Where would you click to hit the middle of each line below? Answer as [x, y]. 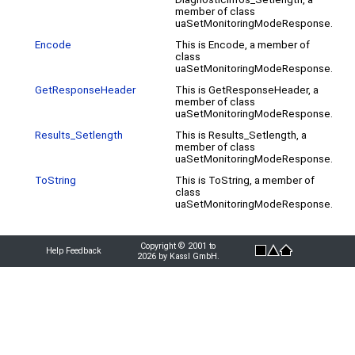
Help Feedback [74, 250]
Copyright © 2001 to [178, 246]
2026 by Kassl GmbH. [178, 256]
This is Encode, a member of [242, 44]
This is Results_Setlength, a [241, 135]
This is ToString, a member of [245, 180]
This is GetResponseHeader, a [247, 90]
